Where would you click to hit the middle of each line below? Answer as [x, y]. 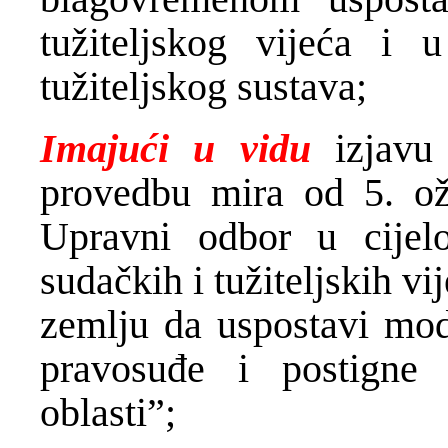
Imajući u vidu [175, 148]
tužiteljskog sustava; [203, 86]
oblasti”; [108, 412]
